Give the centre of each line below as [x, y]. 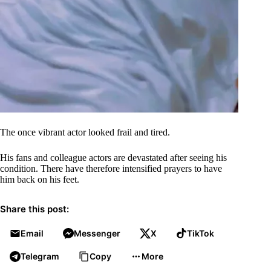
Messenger [97, 233]
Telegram [40, 256]
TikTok [201, 233]
